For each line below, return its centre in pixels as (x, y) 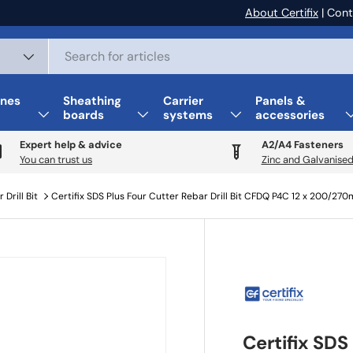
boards (83, 115)
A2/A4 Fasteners (302, 145)
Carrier (183, 101)
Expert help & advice (71, 145)
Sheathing (92, 101)
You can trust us (56, 160)
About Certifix (282, 13)
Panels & (281, 101)
